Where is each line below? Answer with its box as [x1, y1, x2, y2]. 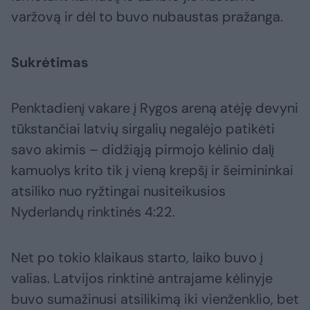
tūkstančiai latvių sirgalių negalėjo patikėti [11, 120, 275, 138]
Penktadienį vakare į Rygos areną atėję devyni [11, 99, 298, 118]
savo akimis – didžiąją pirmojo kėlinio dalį [11, 140, 274, 159]
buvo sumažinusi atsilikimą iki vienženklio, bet [11, 290, 299, 309]
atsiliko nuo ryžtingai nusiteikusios [11, 182, 226, 201]
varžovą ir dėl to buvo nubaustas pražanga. [11, 8, 283, 26]
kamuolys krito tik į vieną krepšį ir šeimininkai [11, 161, 293, 180]
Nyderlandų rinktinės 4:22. [11, 203, 175, 221]
